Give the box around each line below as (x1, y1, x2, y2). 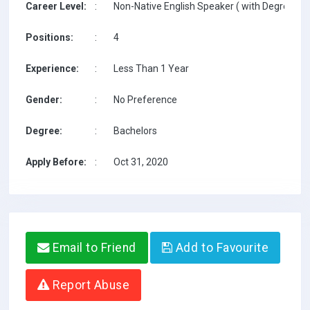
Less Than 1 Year (113, 63, 189, 74)
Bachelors (113, 125, 157, 136)
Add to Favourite (172, 241, 269, 255)
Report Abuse (49, 278, 130, 292)
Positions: (26, 32, 73, 43)
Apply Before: (26, 156, 86, 167)
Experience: (26, 63, 79, 74)
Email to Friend (49, 241, 136, 255)
